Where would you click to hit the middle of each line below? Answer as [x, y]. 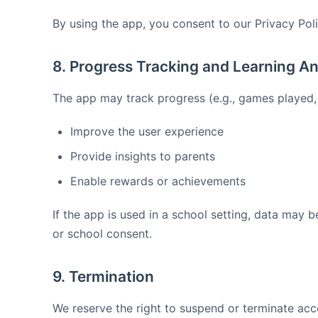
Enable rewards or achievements [158, 181]
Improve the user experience [147, 131]
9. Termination [103, 276]
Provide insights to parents [143, 156]
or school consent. [102, 234]
